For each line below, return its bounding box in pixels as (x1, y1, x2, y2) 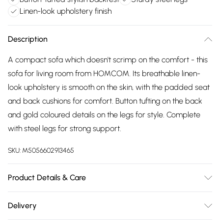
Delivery (8, 201, 37, 210)
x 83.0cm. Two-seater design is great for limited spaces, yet (8, 207, 211, 217)
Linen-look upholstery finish (20, 6, 111, 16)
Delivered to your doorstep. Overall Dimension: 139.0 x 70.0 (8, 193, 207, 203)
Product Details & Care (8, 173, 86, 182)
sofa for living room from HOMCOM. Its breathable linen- (8, 69, 200, 78)
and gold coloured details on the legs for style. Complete (8, 110, 200, 119)
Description (8, 34, 48, 44)
